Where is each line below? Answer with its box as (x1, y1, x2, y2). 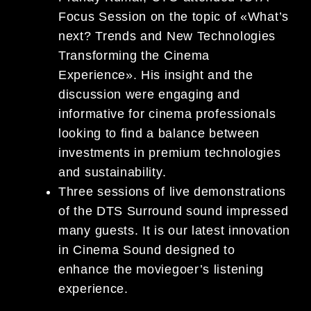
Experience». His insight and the (58, 67, 253, 82)
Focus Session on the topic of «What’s (58, 9, 289, 24)
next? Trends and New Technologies (58, 28, 276, 43)
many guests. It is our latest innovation (58, 223, 291, 237)
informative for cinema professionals (58, 106, 276, 121)
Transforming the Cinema (58, 48, 210, 62)
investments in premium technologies (58, 145, 281, 160)
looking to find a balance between (58, 126, 260, 140)
